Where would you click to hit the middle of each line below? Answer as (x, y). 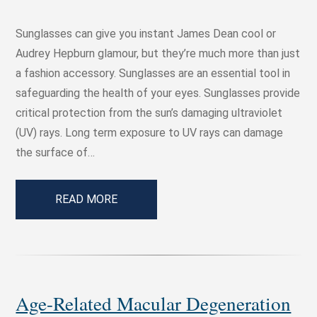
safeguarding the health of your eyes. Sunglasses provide (158, 93)
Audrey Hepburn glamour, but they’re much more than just (158, 54)
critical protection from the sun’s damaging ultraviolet (149, 113)
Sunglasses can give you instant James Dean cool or (146, 34)
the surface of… (56, 153)
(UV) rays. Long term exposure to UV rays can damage (150, 133)
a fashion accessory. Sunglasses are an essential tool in (153, 74)
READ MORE (87, 200)
